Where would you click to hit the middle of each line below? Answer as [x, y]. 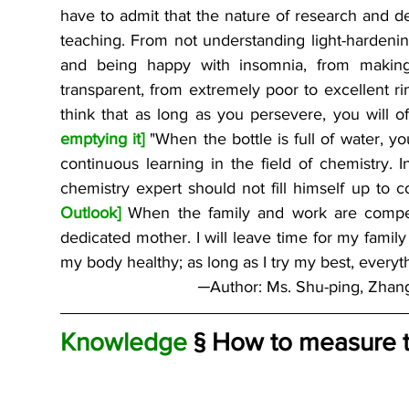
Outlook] [90, 213]
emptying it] [103, 139]
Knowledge [124, 342]
